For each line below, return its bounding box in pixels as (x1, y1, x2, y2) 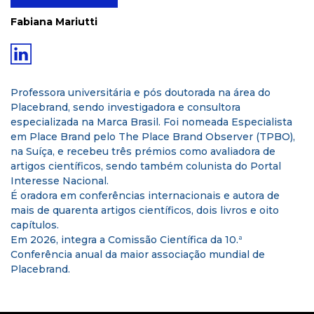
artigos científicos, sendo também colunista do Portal (11, 160, 281, 172)
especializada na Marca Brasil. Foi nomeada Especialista (11, 116, 292, 128)
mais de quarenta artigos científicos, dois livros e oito (11, 204, 279, 217)
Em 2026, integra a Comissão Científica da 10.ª (11, 233, 243, 246)
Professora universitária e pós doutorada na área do (11, 86, 271, 99)
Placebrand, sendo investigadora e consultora (11, 101, 240, 114)
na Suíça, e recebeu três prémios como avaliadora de (11, 145, 275, 158)
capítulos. (11, 219, 59, 231)
